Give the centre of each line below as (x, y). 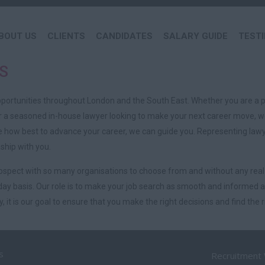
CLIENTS (66, 36)
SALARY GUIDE (195, 36)
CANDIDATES (124, 36)
